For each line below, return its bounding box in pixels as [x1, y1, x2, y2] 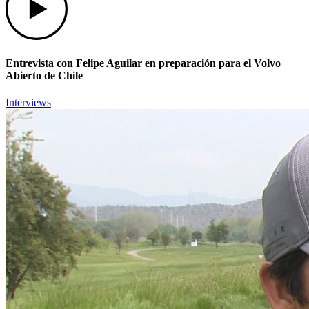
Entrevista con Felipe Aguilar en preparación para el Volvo [6, 57, 281, 69]
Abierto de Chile [6, 69, 83, 81]
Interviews [6, 97, 51, 109]
